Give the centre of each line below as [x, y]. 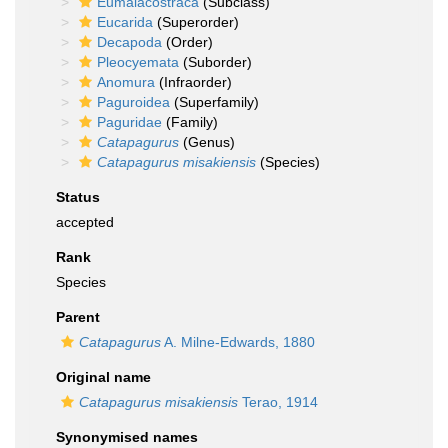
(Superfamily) [214, 102]
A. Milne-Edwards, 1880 [238, 342]
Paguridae [129, 122]
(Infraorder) [193, 82]
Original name [103, 377]
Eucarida [125, 22]
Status [78, 197]
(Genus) [207, 142]
